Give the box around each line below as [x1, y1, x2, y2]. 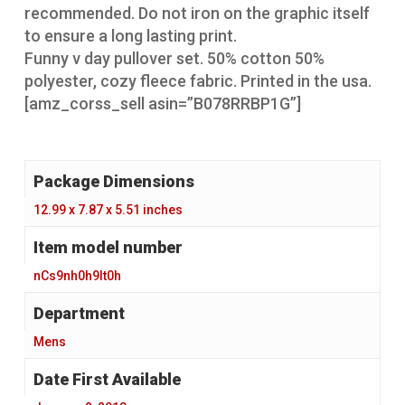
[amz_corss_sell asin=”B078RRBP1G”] [24, 94, 301, 114]
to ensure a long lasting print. [24, 26, 237, 46]
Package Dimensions [33, 172, 194, 192]
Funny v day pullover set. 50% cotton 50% [24, 49, 325, 69]
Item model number [33, 238, 183, 258]
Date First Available [33, 370, 181, 390]
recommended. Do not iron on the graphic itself [24, 4, 370, 24]
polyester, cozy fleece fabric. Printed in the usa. [24, 71, 372, 91]
